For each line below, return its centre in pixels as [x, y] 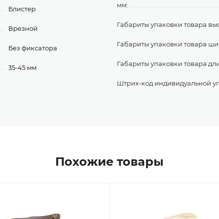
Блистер [22, 9]
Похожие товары [109, 162]
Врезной [23, 28]
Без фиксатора [33, 48]
